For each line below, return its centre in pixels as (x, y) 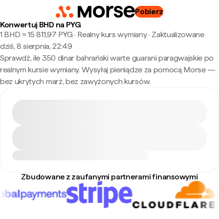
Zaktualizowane (178, 34)
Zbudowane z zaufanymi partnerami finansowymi (109, 177)
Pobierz (149, 11)
